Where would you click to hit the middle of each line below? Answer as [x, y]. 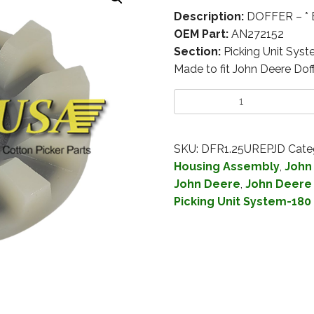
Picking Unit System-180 [242, 202]
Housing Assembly [226, 167]
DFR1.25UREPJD [243, 149]
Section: [197, 52]
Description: [209, 17]
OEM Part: [201, 34]
